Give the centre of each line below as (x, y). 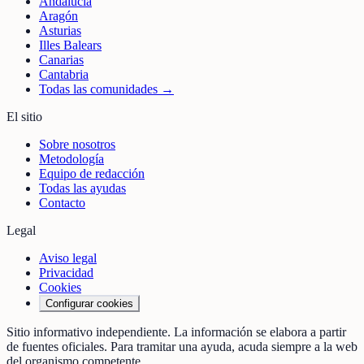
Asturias (60, 31)
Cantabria (64, 75)
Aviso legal (68, 258)
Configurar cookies (89, 304)
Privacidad (66, 273)
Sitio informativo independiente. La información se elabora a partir (176, 332)
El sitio (24, 117)
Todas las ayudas (82, 188)
